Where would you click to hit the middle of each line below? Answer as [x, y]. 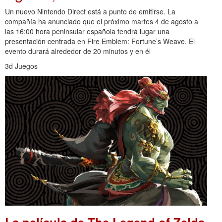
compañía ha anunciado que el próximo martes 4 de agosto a [102, 22]
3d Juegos [21, 66]
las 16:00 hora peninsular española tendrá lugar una [87, 31]
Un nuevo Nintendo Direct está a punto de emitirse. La [90, 12]
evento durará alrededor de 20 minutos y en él [78, 51]
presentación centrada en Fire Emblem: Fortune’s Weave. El [100, 41]
